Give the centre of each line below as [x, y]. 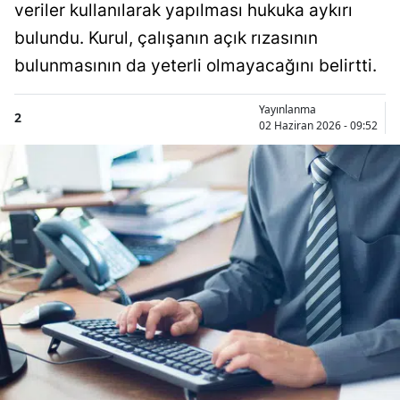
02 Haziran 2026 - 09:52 [318, 125]
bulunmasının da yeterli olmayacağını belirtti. [196, 65]
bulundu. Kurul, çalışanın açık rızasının [166, 37]
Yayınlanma [287, 109]
